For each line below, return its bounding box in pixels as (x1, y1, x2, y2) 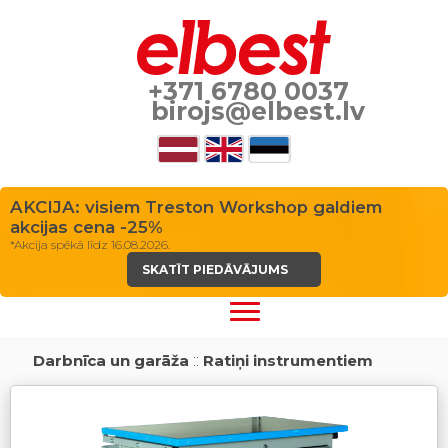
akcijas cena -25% (10, 217, 163, 237)
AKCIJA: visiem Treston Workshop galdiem (10, 197, 382, 217)
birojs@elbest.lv (144, 96, 366, 126)
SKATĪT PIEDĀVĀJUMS (142, 262, 291, 277)
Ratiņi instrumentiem (202, 350, 373, 370)
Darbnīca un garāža (28, 350, 189, 370)
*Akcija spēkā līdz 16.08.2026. (10, 237, 170, 252)
